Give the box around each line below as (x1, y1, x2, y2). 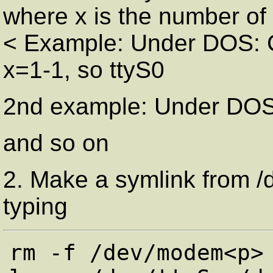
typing (3, 193, 68, 220)
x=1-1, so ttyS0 (3, 57, 165, 83)
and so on (3, 130, 109, 157)
